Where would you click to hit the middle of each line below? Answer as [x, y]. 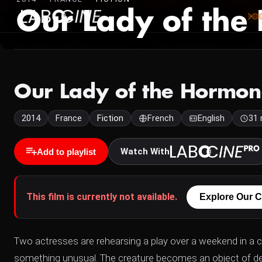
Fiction [110, 118]
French [161, 118]
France [69, 118]
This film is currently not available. [102, 197]
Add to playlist [66, 151]
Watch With [145, 151]
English [211, 118]
